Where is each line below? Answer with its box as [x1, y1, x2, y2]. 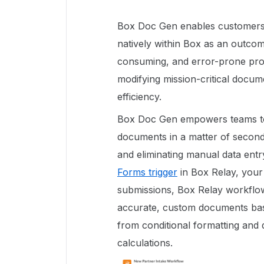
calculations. [117, 237, 173, 249]
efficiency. [117, 91, 164, 103]
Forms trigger [117, 166, 177, 179]
